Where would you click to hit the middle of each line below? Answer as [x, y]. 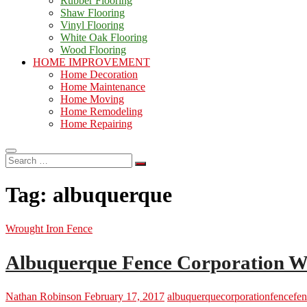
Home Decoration [99, 74]
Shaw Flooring [93, 13]
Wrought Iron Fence [49, 228]
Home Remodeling [101, 111]
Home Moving [92, 99]
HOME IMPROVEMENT [91, 62]
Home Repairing [96, 124]
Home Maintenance [103, 87]
